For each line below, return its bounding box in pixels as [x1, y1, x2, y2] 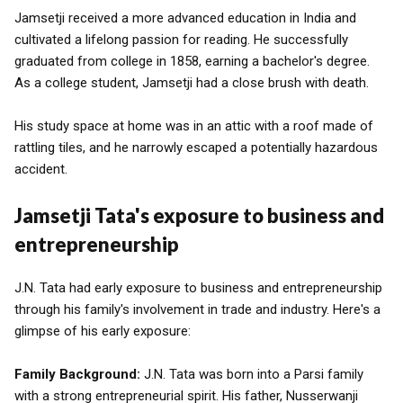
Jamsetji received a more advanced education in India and [14, 10, 356, 26]
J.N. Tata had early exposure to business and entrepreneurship [14, 280, 382, 296]
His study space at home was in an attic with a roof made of [14, 118, 373, 134]
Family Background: [14, 366, 140, 382]
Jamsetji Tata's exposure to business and [14, 203, 384, 228]
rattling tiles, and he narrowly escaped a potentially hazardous [14, 139, 378, 156]
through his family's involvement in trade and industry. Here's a [14, 301, 381, 318]
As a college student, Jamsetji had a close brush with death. [14, 75, 369, 91]
